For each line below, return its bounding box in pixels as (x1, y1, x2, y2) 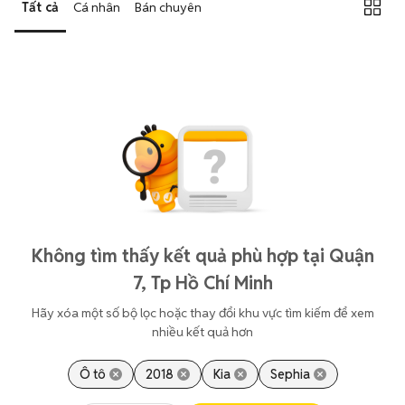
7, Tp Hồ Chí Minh (132, 271, 273, 295)
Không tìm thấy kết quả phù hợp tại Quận (31, 244, 374, 268)
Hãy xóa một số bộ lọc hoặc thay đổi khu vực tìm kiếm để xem (31, 305, 374, 321)
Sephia (269, 366, 310, 382)
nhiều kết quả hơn (152, 324, 253, 340)
